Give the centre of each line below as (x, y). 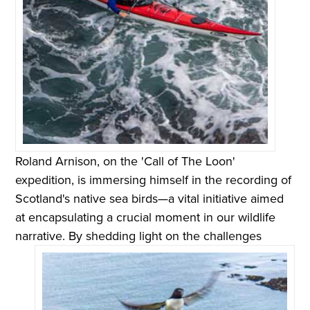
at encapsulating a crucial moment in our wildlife (146, 217)
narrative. (42, 236)
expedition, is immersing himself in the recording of (154, 180)
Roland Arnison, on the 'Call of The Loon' (126, 161)
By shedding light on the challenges (165, 236)
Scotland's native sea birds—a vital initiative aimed (150, 199)
